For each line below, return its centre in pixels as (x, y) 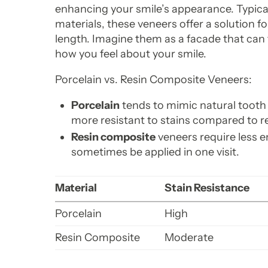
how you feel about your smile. (131, 54)
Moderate (189, 238)
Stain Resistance (207, 188)
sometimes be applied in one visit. (155, 152)
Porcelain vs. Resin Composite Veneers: (153, 79)
